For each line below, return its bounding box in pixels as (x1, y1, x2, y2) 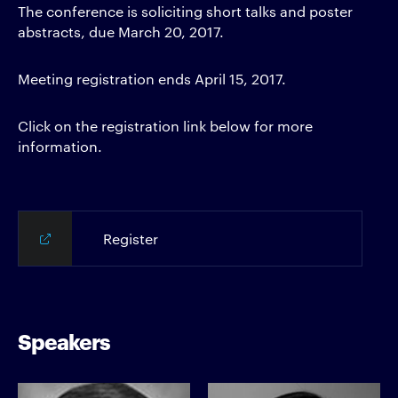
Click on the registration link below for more (18, 116, 313, 135)
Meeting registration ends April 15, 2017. (18, 69, 286, 88)
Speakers (18, 325, 110, 355)
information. (18, 137, 102, 155)
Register (103, 229, 158, 248)
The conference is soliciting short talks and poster (18, 2, 353, 20)
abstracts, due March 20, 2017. (18, 22, 224, 41)
